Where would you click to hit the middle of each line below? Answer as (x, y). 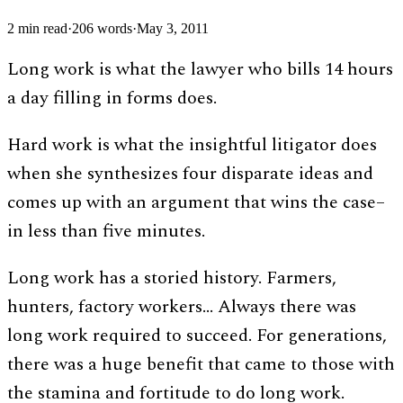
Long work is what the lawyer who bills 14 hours (200, 69)
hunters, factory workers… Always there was (182, 306)
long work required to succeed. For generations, (197, 335)
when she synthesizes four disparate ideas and (190, 173)
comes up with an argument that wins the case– (196, 202)
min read (41, 28)
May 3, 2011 (173, 28)
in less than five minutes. (106, 231)
